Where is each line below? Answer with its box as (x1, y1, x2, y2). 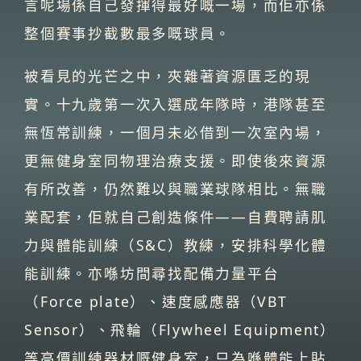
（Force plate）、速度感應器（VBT (24, 291, 288, 311)
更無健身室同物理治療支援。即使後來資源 (24, 150, 327, 170)
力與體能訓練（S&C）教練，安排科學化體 (24, 234, 327, 255)
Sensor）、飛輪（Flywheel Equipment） (24, 319, 337, 339)
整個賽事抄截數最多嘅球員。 (24, 23, 232, 44)
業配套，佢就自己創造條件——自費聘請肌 (24, 206, 327, 226)
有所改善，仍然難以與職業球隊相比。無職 (24, 178, 327, 198)
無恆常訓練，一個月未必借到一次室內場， (24, 122, 327, 142)
